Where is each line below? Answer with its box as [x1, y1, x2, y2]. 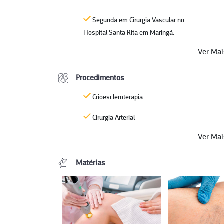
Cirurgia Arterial [91, 114, 135, 122]
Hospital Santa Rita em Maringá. [83, 29, 174, 37]
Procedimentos [76, 74, 124, 82]
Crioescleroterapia [91, 94, 143, 101]
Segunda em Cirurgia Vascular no [91, 17, 184, 24]
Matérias [76, 159, 105, 167]
